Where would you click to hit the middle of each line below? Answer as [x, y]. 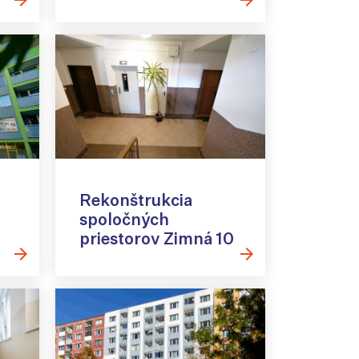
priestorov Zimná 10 [156, 238]
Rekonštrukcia [135, 200]
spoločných [124, 219]
